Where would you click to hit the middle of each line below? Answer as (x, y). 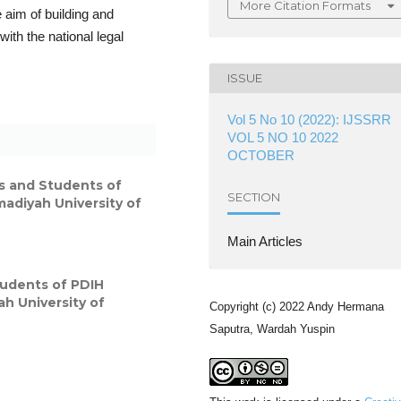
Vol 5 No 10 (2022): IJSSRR (309, 119)
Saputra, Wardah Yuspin (272, 328)
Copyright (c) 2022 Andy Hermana (297, 306)
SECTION (254, 197)
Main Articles (265, 241)
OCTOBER (261, 155)
